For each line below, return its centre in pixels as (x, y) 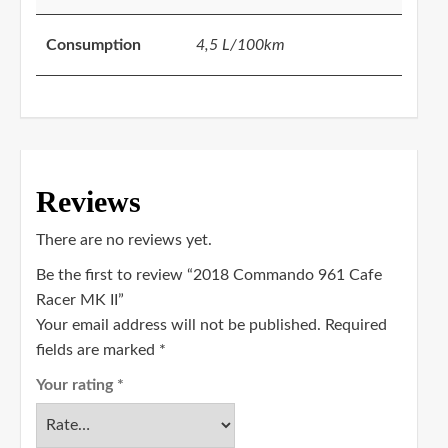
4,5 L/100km (240, 45)
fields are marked (97, 350)
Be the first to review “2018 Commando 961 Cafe (209, 275)
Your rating (76, 385)
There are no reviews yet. (124, 240)
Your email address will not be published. (178, 325)
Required (356, 325)
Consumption (93, 45)
